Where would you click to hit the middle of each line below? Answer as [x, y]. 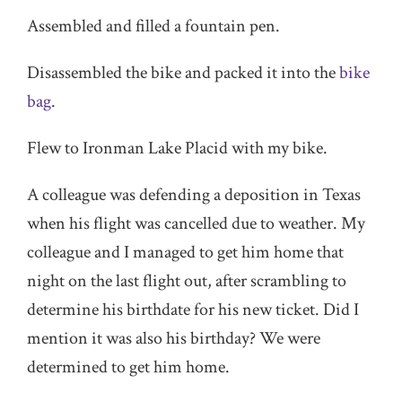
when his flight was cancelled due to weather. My [196, 223]
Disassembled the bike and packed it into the [183, 73]
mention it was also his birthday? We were [174, 338]
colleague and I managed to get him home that [185, 252]
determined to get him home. [128, 367]
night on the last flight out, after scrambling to [187, 281]
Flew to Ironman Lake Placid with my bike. [177, 148]
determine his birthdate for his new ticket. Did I [193, 310]
